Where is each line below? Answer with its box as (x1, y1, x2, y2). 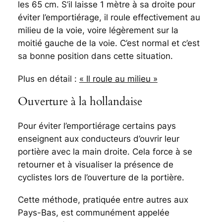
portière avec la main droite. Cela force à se (17, 146, 192, 157)
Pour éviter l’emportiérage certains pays (17, 120, 176, 131)
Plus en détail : (17, 73, 79, 84)
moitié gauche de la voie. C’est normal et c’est (17, 38, 200, 49)
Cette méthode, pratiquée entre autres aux (17, 195, 188, 205)
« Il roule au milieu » (79, 73, 158, 84)
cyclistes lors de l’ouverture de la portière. (17, 172, 184, 182)
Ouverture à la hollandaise (17, 93, 142, 109)
